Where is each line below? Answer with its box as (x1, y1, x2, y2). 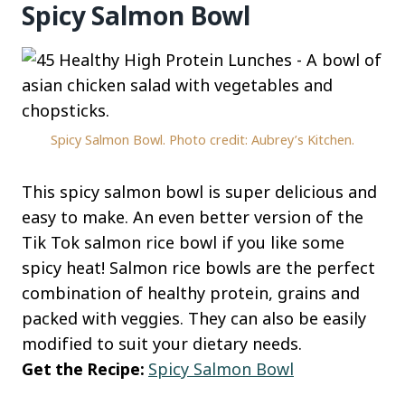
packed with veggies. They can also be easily (22, 307, 366, 330)
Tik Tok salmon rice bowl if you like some (22, 231, 344, 254)
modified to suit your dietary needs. (22, 333, 302, 355)
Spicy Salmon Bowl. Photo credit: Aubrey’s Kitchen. (51, 131, 354, 149)
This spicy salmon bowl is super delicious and (22, 181, 377, 203)
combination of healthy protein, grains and (22, 282, 360, 305)
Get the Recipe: (22, 358, 148, 381)
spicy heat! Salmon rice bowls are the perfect (22, 257, 375, 279)
